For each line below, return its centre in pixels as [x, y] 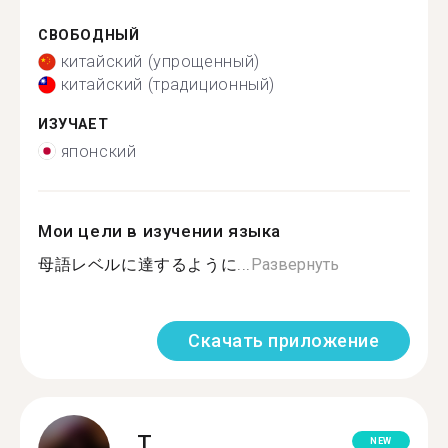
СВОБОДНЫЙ [89, 35]
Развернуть [295, 264]
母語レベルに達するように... [145, 264]
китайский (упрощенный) [160, 61]
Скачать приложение [283, 340]
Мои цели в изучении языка [159, 230]
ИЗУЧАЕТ [73, 124]
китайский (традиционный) [167, 84]
